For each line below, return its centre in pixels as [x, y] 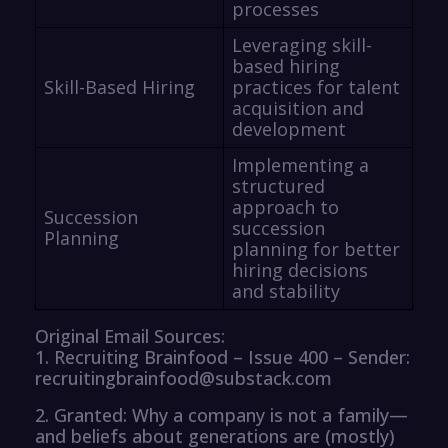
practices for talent [315, 86]
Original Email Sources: [130, 335]
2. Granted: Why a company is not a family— [221, 414]
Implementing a [300, 164]
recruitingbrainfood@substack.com [183, 377]
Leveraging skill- [301, 44]
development [288, 128]
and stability [285, 290]
